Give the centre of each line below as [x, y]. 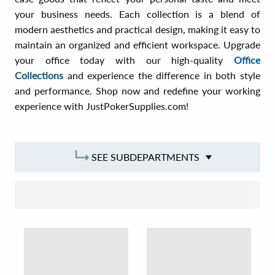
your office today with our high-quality [124, 60]
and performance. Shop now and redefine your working [137, 91]
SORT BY [122, 195]
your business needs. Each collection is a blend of [137, 14]
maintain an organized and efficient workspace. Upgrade [137, 45]
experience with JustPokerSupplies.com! [102, 106]
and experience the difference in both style [162, 75]
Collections [39, 75]
